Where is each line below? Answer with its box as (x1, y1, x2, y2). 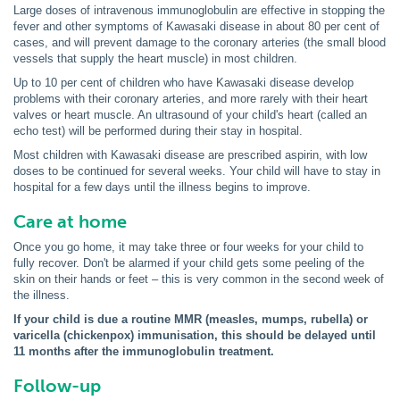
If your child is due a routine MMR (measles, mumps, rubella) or (13, 312, 368, 326)
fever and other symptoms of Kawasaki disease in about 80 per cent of (13, 20, 379, 33)
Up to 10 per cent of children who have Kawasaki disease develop (13, 76, 354, 89)
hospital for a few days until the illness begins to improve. (13, 180, 311, 194)
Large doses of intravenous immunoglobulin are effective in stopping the (13, 4, 385, 17)
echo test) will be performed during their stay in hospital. (13, 124, 303, 137)
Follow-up (13, 375, 101, 396)
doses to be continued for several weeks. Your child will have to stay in (13, 164, 380, 178)
